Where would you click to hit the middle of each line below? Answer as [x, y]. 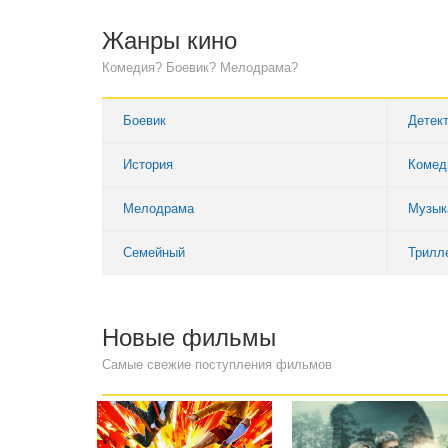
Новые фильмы [189, 337]
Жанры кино [169, 40]
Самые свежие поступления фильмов [217, 364]
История [148, 164]
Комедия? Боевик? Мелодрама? [200, 67]
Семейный [154, 252]
